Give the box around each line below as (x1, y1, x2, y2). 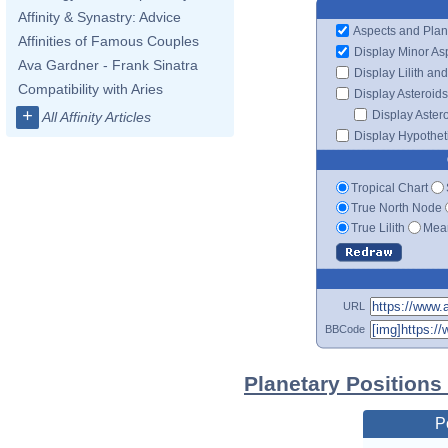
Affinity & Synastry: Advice (18, 9, 181, 25)
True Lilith (351, 220, 405, 235)
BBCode (325, 322, 365, 335)
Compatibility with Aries (18, 81, 163, 97)
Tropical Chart (351, 180, 428, 195)
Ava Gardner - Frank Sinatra (18, 57, 198, 73)
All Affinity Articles (42, 109, 151, 125)
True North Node (351, 200, 442, 215)
